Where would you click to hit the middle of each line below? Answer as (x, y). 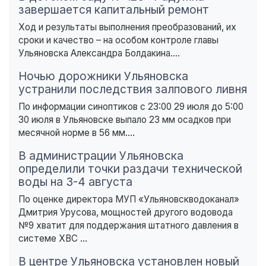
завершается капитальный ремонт (114, 9)
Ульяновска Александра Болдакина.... (99, 53)
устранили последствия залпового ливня (133, 89)
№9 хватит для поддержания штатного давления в (129, 225)
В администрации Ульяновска (101, 155)
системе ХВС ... (53, 238)
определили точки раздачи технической (130, 168)
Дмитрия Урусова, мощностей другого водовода (126, 212)
